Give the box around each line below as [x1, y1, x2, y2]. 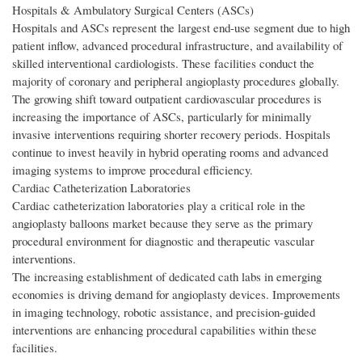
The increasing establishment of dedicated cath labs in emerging [12, 268, 322, 285]
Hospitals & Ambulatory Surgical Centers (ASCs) [12, 2, 254, 19]
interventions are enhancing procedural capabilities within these [12, 322, 317, 339]
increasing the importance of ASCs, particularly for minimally [12, 108, 311, 125]
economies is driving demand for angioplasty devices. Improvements [12, 286, 340, 303]
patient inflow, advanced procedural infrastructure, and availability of [12, 37, 343, 54]
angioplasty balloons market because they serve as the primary [12, 215, 313, 232]
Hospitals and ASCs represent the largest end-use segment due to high [12, 19, 350, 36]
